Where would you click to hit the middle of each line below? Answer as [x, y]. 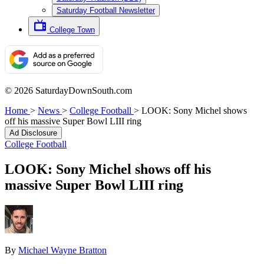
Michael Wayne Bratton [62, 250]
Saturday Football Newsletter [106, 10]
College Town [72, 30]
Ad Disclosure [33, 133]
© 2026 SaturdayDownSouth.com [68, 90]
